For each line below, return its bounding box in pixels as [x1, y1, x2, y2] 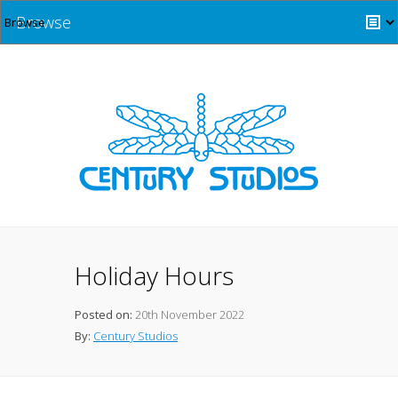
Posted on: [75, 306, 132, 322]
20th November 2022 [132, 306, 244, 322]
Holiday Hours [75, 259, 234, 292]
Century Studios [93, 328, 178, 344]
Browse [16, 12, 71, 33]
